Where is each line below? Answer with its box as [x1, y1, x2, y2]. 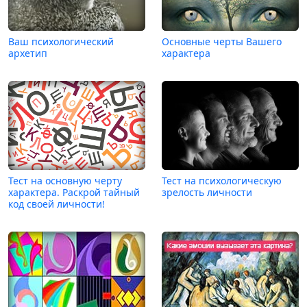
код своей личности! [8, 197, 105, 210]
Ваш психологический [8, 34, 114, 48]
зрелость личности [162, 185, 252, 199]
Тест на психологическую [162, 173, 282, 187]
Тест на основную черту [8, 173, 122, 187]
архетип [8, 46, 47, 60]
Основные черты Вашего [162, 34, 282, 48]
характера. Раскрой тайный [8, 185, 140, 199]
